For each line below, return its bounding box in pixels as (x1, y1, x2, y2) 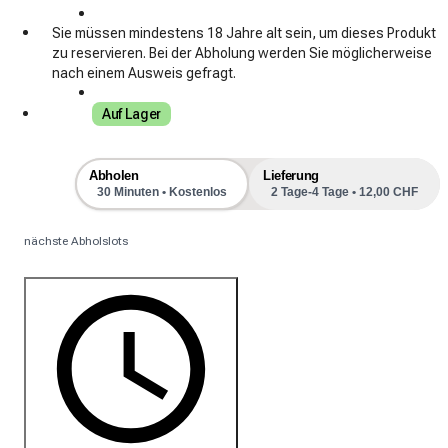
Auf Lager (102, 105, 161, 122)
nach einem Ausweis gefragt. (52, 64, 236, 81)
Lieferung (263, 167, 319, 183)
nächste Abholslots (24, 233, 128, 248)
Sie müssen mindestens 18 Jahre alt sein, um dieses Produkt (52, 24, 436, 41)
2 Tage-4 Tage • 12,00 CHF (271, 184, 418, 199)
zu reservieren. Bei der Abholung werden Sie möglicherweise (52, 44, 432, 61)
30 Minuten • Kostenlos (97, 184, 227, 199)
